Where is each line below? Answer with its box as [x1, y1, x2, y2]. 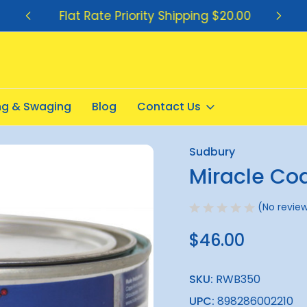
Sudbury [189, 144, 235, 160]
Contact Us [137, 99, 201, 114]
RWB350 [216, 271, 260, 288]
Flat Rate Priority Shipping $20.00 [58, 7, 250, 24]
